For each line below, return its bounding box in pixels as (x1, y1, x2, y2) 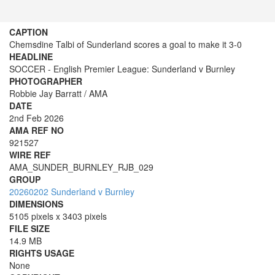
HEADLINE (9, 50, 53, 63)
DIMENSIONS (9, 198, 63, 210)
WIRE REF (9, 149, 51, 161)
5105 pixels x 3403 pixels (9, 210, 107, 222)
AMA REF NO (9, 124, 64, 136)
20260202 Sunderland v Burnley (9, 185, 134, 198)
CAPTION (9, 26, 48, 38)
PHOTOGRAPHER (9, 75, 82, 87)
